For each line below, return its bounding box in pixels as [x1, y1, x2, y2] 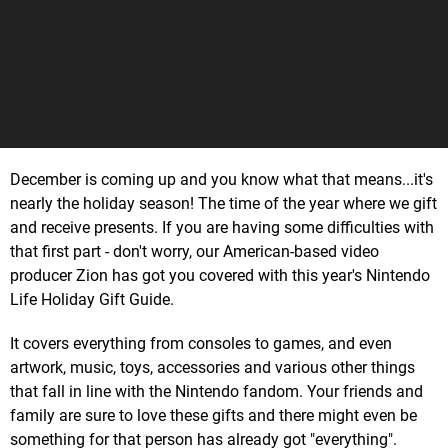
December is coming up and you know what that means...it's [10, 169, 433, 189]
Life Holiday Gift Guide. [10, 289, 174, 309]
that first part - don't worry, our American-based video [10, 241, 379, 261]
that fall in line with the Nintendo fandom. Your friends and [10, 381, 423, 401]
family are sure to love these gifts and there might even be [10, 405, 417, 425]
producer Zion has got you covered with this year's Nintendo [10, 265, 430, 285]
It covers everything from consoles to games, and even [10, 333, 392, 353]
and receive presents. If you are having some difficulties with [10, 217, 434, 237]
